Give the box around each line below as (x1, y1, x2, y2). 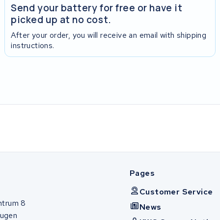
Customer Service (139, 186, 213, 197)
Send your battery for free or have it (11, 1, 183, 15)
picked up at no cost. (11, 13, 111, 27)
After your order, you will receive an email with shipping (11, 29, 207, 40)
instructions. (11, 40, 55, 51)
